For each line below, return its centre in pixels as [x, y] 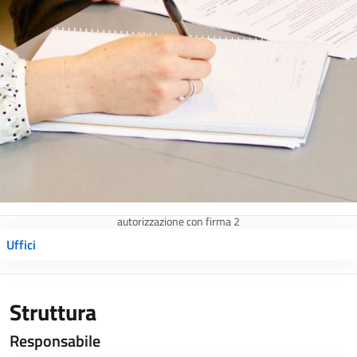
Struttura [53, 312]
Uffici [21, 245]
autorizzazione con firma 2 [178, 222]
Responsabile [55, 341]
